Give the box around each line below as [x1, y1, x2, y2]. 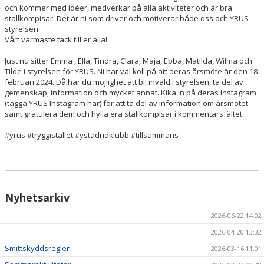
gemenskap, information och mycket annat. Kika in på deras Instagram [5, 87, 256, 98]
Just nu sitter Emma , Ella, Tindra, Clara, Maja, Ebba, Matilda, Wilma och [5, 55, 252, 66]
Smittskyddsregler [5, 243, 70, 253]
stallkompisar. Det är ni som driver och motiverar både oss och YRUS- [5, 13, 251, 24]
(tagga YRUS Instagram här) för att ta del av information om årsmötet [5, 98, 248, 108]
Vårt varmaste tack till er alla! [5, 34, 107, 45]
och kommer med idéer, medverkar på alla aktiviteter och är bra [5, 2, 232, 13]
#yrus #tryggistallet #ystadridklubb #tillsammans [5, 130, 179, 140]
